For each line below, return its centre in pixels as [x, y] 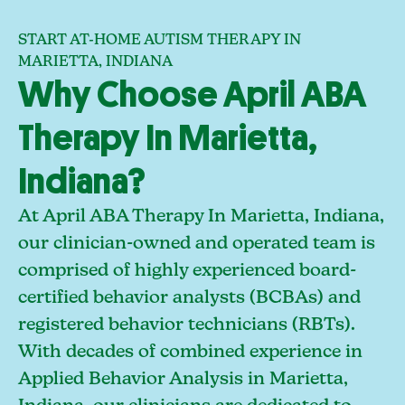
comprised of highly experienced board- [187, 271]
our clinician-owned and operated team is [197, 244]
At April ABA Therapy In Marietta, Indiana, [201, 217]
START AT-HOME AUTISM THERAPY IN [160, 41]
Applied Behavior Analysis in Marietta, [183, 379]
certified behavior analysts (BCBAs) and [189, 298]
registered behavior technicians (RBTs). [187, 325]
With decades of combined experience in [190, 352]
